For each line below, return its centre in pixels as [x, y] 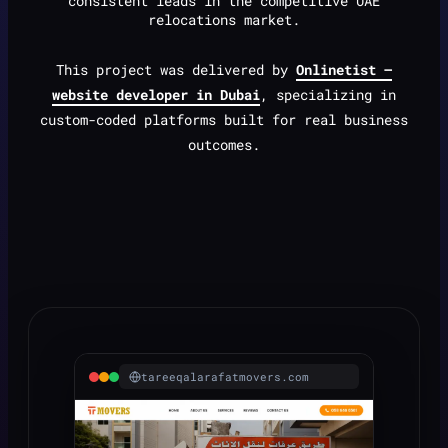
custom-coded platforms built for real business [224, 120]
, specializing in [328, 95]
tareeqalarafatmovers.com [225, 377]
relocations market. [224, 20]
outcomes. [224, 145]
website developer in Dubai [156, 95]
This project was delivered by [176, 70]
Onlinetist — [344, 70]
